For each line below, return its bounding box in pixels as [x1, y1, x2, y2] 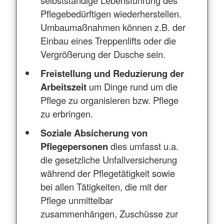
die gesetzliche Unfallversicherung [40, 152, 177, 166]
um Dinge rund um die [86, 79, 178, 93]
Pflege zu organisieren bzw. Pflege [40, 93, 179, 106]
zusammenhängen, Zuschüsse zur [40, 206, 178, 220]
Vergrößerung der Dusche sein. [40, 47, 166, 60]
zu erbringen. [40, 106, 93, 120]
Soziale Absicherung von [40, 125, 148, 139]
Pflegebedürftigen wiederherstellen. [40, 6, 182, 20]
